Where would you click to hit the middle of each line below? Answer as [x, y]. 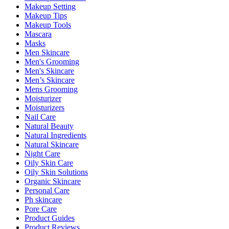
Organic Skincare [53, 181]
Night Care [42, 153]
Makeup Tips [46, 15]
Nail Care [40, 117]
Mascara [38, 34]
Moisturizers [44, 107]
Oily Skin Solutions [56, 172]
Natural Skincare [52, 144]
